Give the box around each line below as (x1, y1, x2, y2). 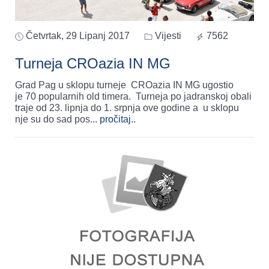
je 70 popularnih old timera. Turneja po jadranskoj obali (15, 91, 252, 102)
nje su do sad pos (15, 114, 90, 125)
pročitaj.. (100, 114, 136, 125)
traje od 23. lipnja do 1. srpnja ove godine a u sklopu (15, 103, 239, 113)
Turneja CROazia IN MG (15, 55, 171, 72)
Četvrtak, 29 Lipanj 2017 (26, 31, 130, 41)
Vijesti (153, 31, 181, 41)
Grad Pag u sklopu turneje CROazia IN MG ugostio (15, 80, 234, 91)
